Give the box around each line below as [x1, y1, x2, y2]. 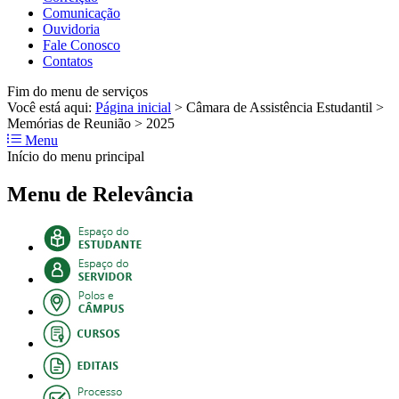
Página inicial [95, 99, 171, 115]
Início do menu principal [7, 148, 144, 164]
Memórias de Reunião [7, 115, 131, 131]
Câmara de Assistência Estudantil [186, 99, 372, 115]
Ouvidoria [43, 20, 100, 37]
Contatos [43, 53, 93, 69]
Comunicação [43, 4, 120, 20]
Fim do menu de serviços [7, 83, 148, 99]
